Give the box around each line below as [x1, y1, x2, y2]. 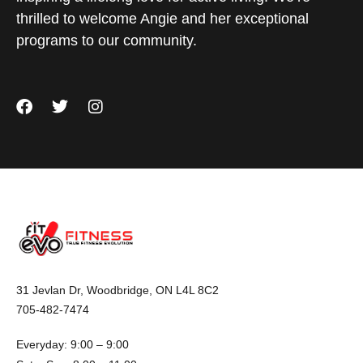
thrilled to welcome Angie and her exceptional [16, 11, 309, 28]
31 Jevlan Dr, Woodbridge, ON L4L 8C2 [16, 284, 219, 297]
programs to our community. [16, 32, 197, 49]
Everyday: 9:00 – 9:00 [16, 338, 129, 352]
